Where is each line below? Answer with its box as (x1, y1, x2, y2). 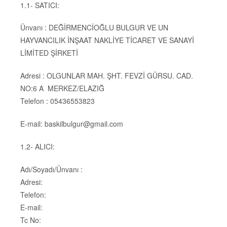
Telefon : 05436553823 (20, 96, 95, 106)
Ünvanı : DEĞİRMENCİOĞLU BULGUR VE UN (20, 22, 168, 33)
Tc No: (20, 214, 41, 225)
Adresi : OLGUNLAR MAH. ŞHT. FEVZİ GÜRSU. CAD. (20, 70, 193, 81)
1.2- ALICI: (20, 141, 55, 152)
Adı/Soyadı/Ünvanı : (20, 164, 83, 174)
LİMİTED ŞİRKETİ (20, 48, 78, 58)
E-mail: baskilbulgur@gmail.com (20, 118, 123, 129)
